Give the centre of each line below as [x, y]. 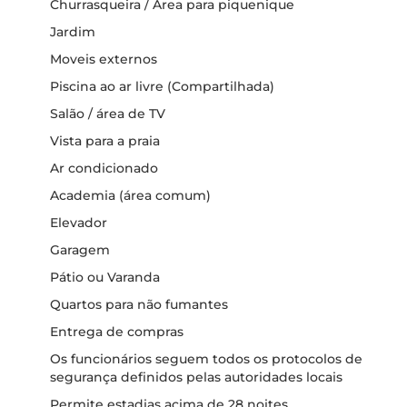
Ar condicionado [104, 168]
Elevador [79, 222]
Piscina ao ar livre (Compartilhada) [162, 86]
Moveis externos [104, 59]
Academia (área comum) [130, 195]
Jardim [73, 31]
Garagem [80, 249]
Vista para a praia [105, 140]
